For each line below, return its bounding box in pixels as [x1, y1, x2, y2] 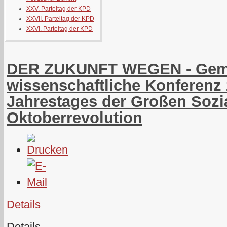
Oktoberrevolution [7, 108, 142, 127]
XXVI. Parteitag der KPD [26, 25, 93, 32]
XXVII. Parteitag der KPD [26, 15, 94, 22]
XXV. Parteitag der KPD [26, 5, 91, 12]
